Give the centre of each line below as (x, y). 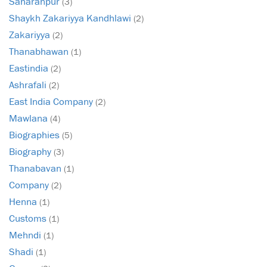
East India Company (52, 102)
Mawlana (30, 118)
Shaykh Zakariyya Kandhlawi (71, 18)
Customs (29, 218)
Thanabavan (36, 168)
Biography (31, 152)
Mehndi (26, 235)
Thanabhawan (40, 52)
